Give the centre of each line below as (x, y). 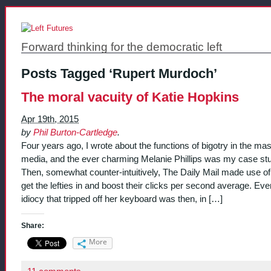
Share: (33, 225)
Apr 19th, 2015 (50, 119)
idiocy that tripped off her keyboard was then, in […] (122, 199)
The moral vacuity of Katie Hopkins (130, 97)
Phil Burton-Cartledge (75, 132)
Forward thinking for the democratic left (122, 47)
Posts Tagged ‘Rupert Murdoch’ (119, 73)
